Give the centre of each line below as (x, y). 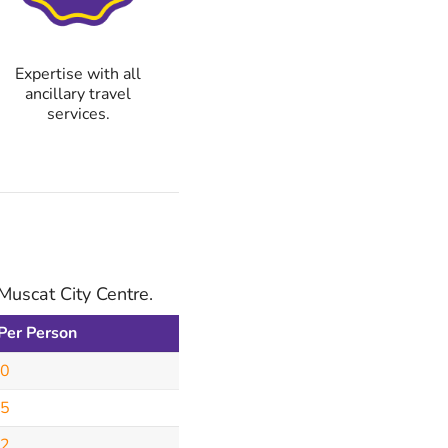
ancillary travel (78, 94)
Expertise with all (78, 74)
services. (78, 114)
